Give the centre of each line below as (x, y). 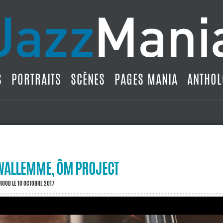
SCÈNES (88, 79)
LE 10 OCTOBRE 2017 (33, 183)
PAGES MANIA (146, 79)
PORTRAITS (36, 79)
